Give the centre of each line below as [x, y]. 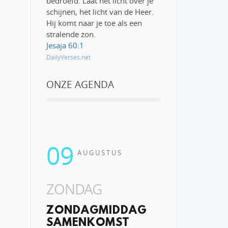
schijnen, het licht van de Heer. [100, 12]
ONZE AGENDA [80, 84]
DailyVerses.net [68, 57]
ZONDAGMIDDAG [96, 211]
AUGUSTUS [100, 153]
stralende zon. [71, 34]
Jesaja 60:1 [65, 45]
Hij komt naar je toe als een [94, 23]
